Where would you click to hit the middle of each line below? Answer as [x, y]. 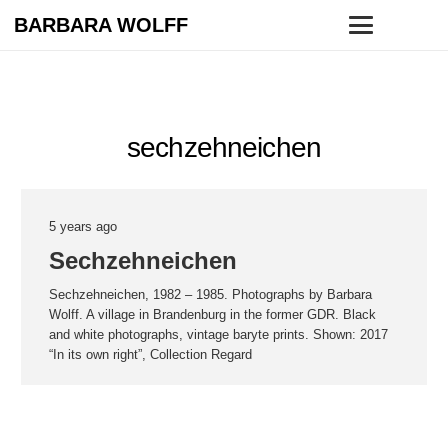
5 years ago [83, 227]
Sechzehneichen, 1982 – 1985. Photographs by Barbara [211, 294]
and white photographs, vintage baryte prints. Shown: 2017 [219, 334]
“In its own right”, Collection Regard [151, 354]
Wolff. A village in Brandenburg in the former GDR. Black [213, 314]
